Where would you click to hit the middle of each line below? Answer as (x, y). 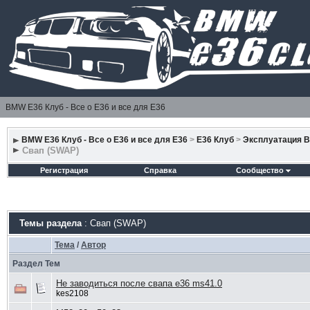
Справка (160, 170)
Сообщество (260, 170)
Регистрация (64, 170)
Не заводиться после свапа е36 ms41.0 (139, 283)
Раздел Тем (36, 264)
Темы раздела (50, 223)
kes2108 (72, 293)
